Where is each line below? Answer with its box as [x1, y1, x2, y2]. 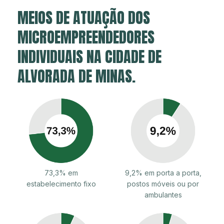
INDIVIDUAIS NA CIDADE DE [17, 45, 161, 68]
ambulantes [144, 190, 182, 199]
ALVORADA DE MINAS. [17, 64, 135, 87]
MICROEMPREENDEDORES [17, 25, 154, 48]
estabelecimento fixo [26, 179, 96, 188]
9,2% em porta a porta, [124, 168, 201, 177]
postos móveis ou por [127, 179, 199, 188]
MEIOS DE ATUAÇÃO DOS [17, 6, 150, 29]
